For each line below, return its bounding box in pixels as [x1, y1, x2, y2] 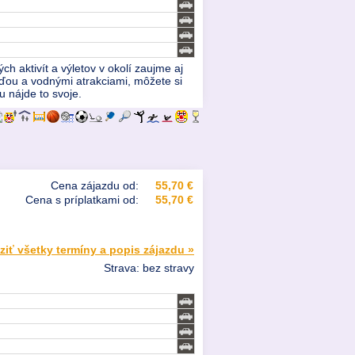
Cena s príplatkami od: [25, 193, 139, 207]
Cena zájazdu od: [51, 179, 139, 193]
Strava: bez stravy [104, 261, 194, 275]
